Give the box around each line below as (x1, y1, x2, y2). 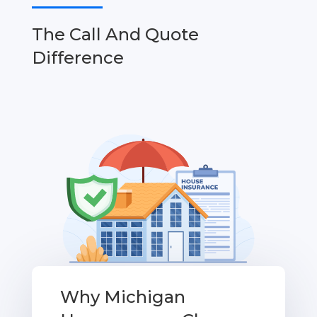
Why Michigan (59, 286, 185, 307)
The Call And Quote (31, 24, 199, 45)
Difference (31, 47, 124, 69)
